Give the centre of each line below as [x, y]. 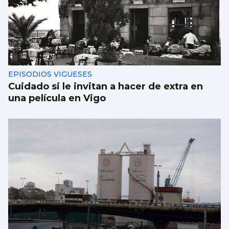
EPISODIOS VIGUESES [50, 74]
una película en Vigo [57, 98]
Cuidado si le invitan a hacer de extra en [106, 87]
